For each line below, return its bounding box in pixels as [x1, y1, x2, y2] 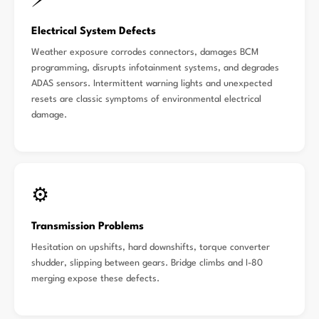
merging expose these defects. [31, 274, 159, 283]
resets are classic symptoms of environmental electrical [31, 95, 261, 104]
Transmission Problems [31, 221, 144, 232]
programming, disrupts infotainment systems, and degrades [31, 63, 279, 73]
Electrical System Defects [31, 26, 156, 37]
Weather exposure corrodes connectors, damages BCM [31, 48, 258, 57]
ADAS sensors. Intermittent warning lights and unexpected [31, 79, 272, 88]
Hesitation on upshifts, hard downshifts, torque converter [31, 243, 270, 252]
